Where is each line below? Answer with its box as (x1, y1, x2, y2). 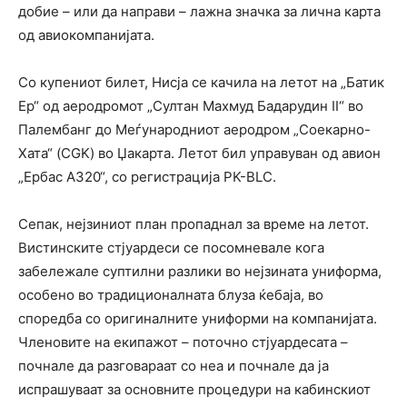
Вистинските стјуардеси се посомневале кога (18, 238, 324, 256)
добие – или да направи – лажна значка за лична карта (18, 2, 381, 20)
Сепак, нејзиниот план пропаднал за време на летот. (18, 214, 369, 233)
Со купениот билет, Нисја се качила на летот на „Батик (18, 73, 384, 91)
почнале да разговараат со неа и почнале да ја (18, 356, 329, 374)
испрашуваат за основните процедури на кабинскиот (18, 380, 371, 398)
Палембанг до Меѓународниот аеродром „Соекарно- (18, 120, 371, 138)
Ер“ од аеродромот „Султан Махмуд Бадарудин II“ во (18, 96, 363, 114)
